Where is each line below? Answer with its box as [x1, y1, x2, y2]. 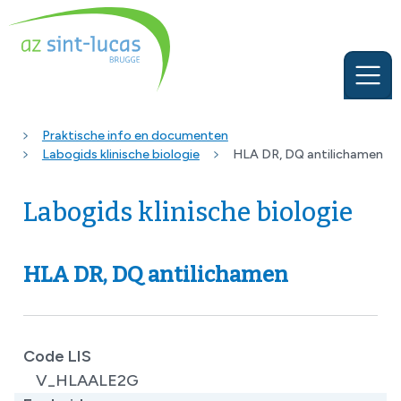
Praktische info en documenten [41, 127, 228, 144]
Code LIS [23, 346, 91, 366]
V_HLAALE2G [36, 370, 139, 390]
